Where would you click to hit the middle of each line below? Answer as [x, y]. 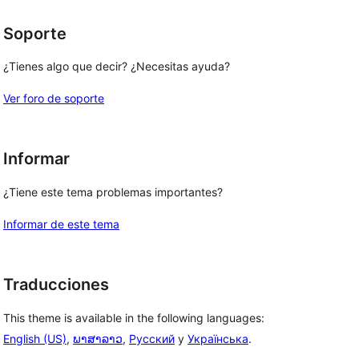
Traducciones [56, 284]
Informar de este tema [61, 224]
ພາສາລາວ [98, 338]
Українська [218, 338]
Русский [152, 338]
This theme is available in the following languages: [134, 317]
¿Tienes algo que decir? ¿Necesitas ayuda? [117, 67]
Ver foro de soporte [54, 99]
